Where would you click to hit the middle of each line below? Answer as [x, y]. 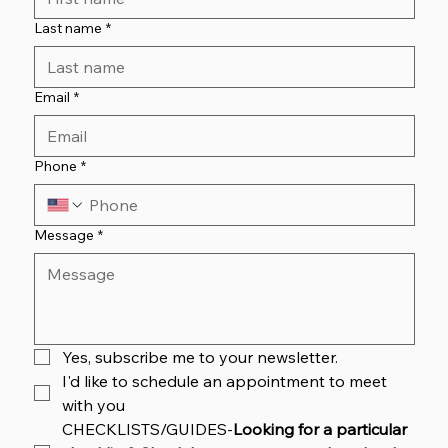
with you [93, 405]
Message [63, 235]
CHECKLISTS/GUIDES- [147, 429]
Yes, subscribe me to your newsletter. [199, 357]
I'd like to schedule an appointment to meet [224, 381]
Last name [67, 28]
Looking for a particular [319, 429]
